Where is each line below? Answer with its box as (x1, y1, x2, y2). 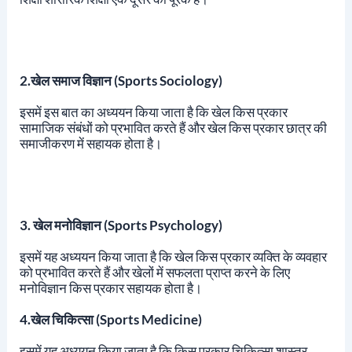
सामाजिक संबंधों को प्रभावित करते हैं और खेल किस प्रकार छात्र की (19, 119, 327, 137)
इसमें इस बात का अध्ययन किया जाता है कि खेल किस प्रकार (19, 104, 288, 121)
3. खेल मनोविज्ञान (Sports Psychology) (19, 217, 222, 234)
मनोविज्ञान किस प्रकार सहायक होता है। (19, 280, 202, 297)
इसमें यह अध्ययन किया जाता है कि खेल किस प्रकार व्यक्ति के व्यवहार (19, 248, 327, 266)
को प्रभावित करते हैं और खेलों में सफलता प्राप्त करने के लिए (19, 264, 290, 281)
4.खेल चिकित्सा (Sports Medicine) (19, 311, 202, 328)
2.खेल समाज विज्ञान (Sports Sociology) (19, 72, 225, 90)
